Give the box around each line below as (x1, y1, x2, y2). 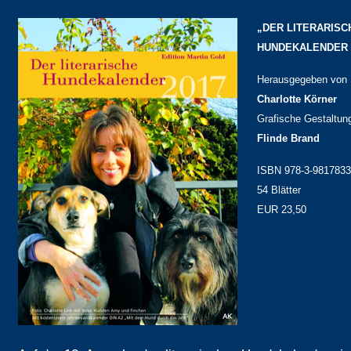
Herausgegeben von (257, 74, 347, 85)
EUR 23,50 (257, 204, 306, 215)
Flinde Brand (257, 132, 320, 144)
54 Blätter (257, 184, 301, 196)
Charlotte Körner (257, 93, 337, 105)
